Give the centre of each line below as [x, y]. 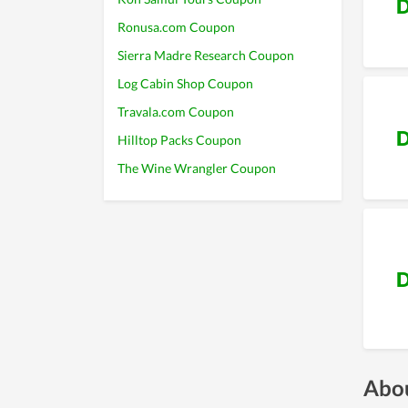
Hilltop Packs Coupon [179, 140]
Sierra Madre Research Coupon [206, 55]
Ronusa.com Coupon [176, 27]
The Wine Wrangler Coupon [197, 168]
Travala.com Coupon [176, 112]
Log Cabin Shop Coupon [185, 83]
